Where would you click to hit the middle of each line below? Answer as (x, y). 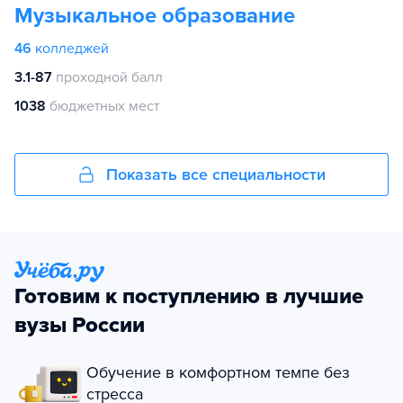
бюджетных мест (104, 106)
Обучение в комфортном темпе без (218, 372)
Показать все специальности (216, 175)
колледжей (72, 49)
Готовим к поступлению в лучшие (189, 296)
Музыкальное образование (155, 16)
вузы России (80, 325)
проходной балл (109, 77)
